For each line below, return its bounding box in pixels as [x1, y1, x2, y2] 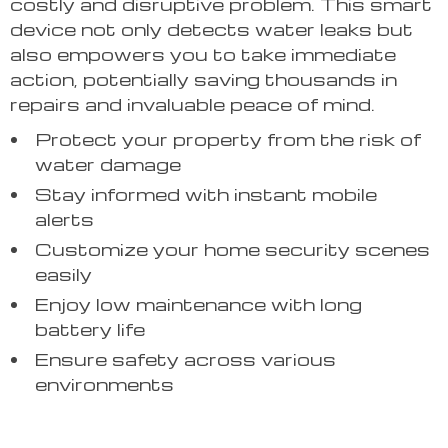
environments [35, 372, 174, 396]
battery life [35, 317, 145, 341]
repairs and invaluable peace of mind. [10, 92, 375, 116]
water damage [35, 152, 181, 176]
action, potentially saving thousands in [10, 67, 397, 91]
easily [35, 262, 92, 286]
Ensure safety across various [35, 347, 336, 371]
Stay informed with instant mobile [35, 182, 377, 206]
